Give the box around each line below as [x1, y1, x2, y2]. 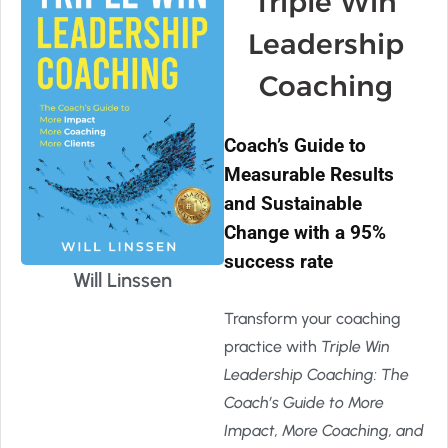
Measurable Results [224, 163, 394, 186]
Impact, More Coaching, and [224, 421, 424, 440]
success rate [224, 250, 333, 273]
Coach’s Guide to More [224, 393, 384, 412]
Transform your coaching [224, 309, 401, 328]
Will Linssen [73, 268, 172, 293]
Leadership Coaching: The [224, 365, 409, 384]
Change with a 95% [224, 221, 386, 244]
